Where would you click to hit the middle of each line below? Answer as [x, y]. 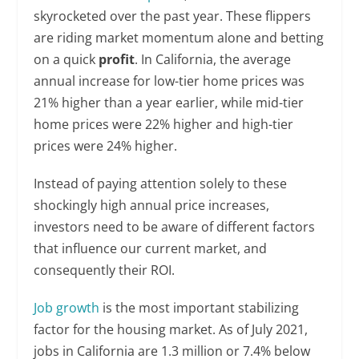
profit [117, 60]
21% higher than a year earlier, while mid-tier [169, 103]
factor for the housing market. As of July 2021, [171, 330]
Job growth [67, 308]
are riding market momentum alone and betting [179, 38]
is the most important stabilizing [200, 308]
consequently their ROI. [105, 270]
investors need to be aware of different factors [175, 227]
